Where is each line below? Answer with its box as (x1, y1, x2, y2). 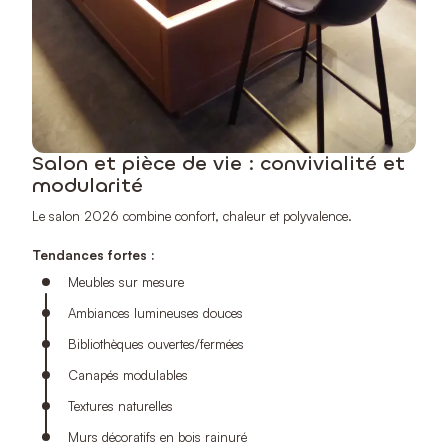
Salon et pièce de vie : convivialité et (32, 149, 405, 177)
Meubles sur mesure (68, 273, 184, 290)
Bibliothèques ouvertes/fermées (68, 335, 244, 352)
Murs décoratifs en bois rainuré (68, 428, 247, 445)
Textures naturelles (68, 397, 173, 414)
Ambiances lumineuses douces (68, 304, 243, 321)
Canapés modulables (68, 366, 188, 383)
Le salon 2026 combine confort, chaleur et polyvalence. (32, 207, 352, 224)
